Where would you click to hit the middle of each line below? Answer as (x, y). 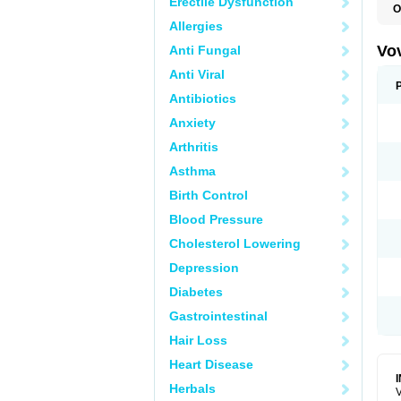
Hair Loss (198, 340)
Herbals (192, 388)
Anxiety (192, 123)
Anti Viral (197, 74)
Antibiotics (203, 98)
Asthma (192, 171)
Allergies (196, 26)
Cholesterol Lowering (235, 243)
